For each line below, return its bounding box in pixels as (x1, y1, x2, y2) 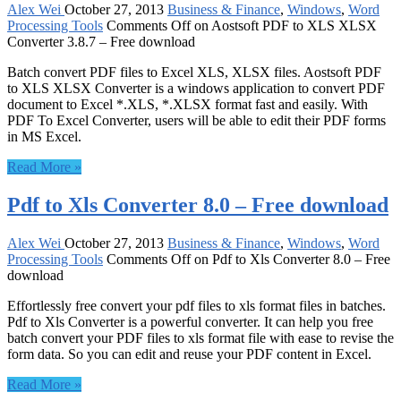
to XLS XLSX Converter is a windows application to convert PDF (7, 81, 385, 97)
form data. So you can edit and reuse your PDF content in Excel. (7, 346, 371, 363)
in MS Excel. (7, 129, 81, 145)
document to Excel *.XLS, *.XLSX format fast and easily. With (7, 97, 368, 113)
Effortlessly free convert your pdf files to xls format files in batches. (7, 298, 386, 314)
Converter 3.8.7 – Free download (7, 34, 195, 50)
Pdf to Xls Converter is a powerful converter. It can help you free (7, 314, 373, 330)
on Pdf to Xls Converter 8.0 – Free (191, 252, 390, 268)
